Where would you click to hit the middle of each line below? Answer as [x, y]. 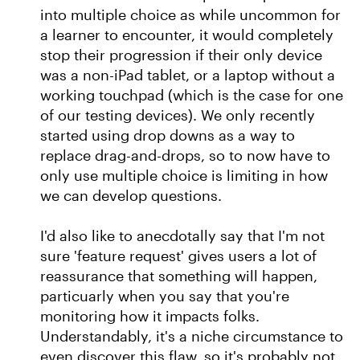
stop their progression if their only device [181, 55]
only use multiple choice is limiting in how [184, 175]
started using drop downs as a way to [168, 135]
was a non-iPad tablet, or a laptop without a [188, 75]
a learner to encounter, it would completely [187, 35]
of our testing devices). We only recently [178, 115]
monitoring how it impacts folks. [150, 316]
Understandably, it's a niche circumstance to [192, 336]
